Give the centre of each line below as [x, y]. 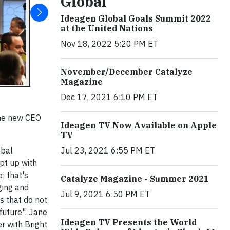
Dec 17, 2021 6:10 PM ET [109, 97]
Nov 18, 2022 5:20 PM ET [109, 44]
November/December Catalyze [127, 72]
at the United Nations [107, 28]
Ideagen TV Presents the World [129, 222]
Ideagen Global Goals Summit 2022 [136, 18]
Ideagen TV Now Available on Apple [139, 125]
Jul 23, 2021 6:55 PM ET [108, 150]
